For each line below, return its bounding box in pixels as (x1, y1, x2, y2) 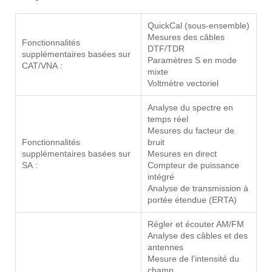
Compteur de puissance (148, 160, 239, 171)
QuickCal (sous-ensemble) (148, 21, 250, 31)
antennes (148, 242, 183, 253)
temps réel (148, 114, 188, 124)
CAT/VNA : (22, 61, 63, 71)
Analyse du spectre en (148, 103, 233, 113)
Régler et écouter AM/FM (148, 219, 244, 229)
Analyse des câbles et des (148, 231, 248, 241)
